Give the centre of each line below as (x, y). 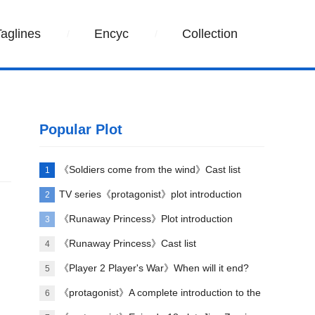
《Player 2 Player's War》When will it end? (154, 268)
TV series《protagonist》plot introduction (150, 194)
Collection (210, 34)
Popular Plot (81, 129)
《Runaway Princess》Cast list (128, 243)
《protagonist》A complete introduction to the (160, 292)
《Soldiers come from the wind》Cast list (150, 169)
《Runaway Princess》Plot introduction (146, 219)
